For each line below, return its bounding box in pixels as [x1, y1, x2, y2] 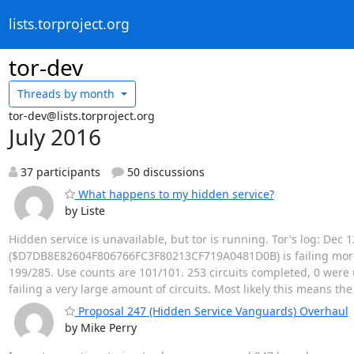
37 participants [17, 164, 100, 179]
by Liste [64, 202, 105, 218]
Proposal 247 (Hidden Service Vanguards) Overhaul [74, 303, 348, 318]
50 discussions [124, 164, 205, 179]
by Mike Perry [64, 319, 137, 335]
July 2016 [8, 121, 101, 152]
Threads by [17, 86, 77, 102]
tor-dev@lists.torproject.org [8, 107, 155, 123]
